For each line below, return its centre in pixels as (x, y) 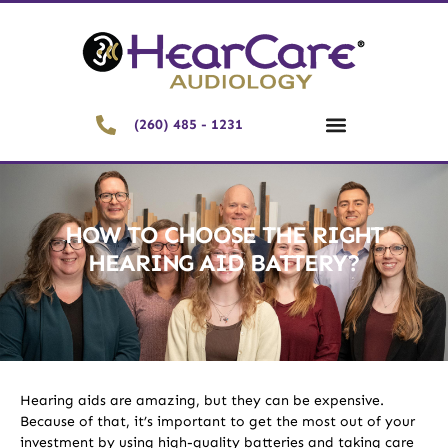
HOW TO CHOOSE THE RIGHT (224, 234)
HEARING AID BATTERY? (224, 262)
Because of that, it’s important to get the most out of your (217, 421)
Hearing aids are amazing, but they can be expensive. (202, 400)
